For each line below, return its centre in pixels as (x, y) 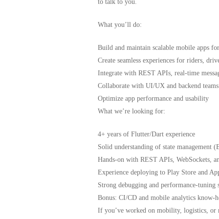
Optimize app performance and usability (153, 99)
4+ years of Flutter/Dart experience (146, 134)
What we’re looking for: (131, 111)
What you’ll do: (120, 25)
